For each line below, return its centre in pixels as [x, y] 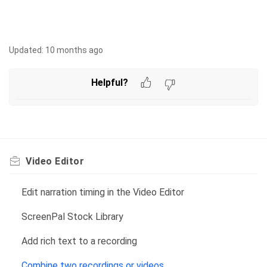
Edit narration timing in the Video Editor [103, 193]
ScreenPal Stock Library [72, 217]
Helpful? [110, 82]
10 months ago [74, 50]
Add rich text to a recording [79, 241]
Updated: [26, 50]
